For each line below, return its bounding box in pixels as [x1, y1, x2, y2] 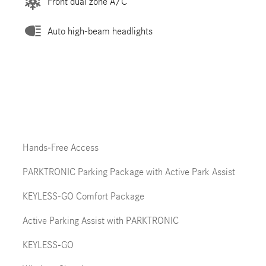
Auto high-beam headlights [47, 25, 153, 37]
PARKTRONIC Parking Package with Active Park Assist [22, 166, 235, 178]
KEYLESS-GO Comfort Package [22, 191, 144, 202]
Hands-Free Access [22, 142, 99, 153]
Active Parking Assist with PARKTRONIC [22, 215, 179, 226]
